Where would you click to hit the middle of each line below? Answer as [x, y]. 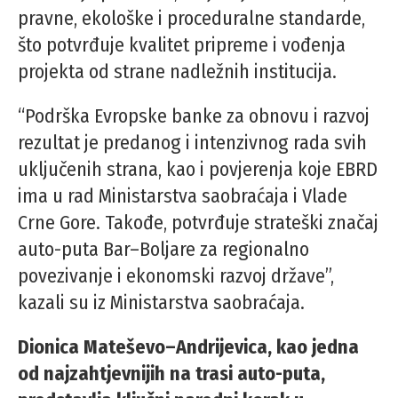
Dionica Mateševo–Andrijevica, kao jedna [188, 347]
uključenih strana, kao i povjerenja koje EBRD [198, 169]
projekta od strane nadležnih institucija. [177, 72]
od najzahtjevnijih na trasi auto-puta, [171, 374]
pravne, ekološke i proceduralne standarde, [191, 18]
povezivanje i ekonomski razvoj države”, [176, 276]
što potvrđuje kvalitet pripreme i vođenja [182, 45]
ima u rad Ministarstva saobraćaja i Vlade [183, 196]
